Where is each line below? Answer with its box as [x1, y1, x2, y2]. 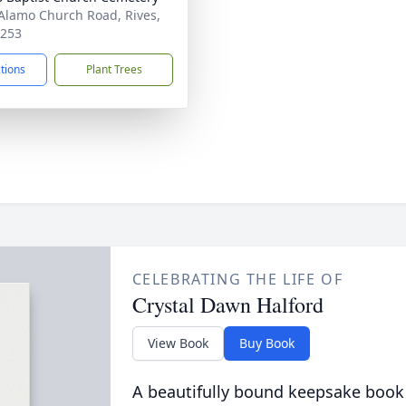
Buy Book [238, 334, 295, 352]
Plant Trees [85, 62, 142, 77]
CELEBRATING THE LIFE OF [131, 269, 343, 289]
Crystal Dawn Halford [131, 290, 324, 319]
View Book [147, 334, 208, 352]
